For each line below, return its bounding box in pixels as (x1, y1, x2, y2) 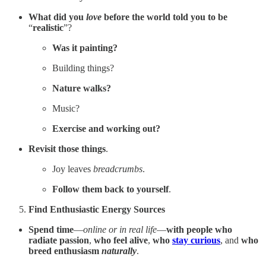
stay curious (172, 235, 220, 246)
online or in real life (83, 224, 157, 235)
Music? (52, 103, 80, 114)
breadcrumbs (93, 164, 142, 175)
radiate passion (28, 235, 89, 246)
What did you (28, 12, 86, 23)
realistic (33, 23, 64, 33)
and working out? (88, 123, 160, 134)
